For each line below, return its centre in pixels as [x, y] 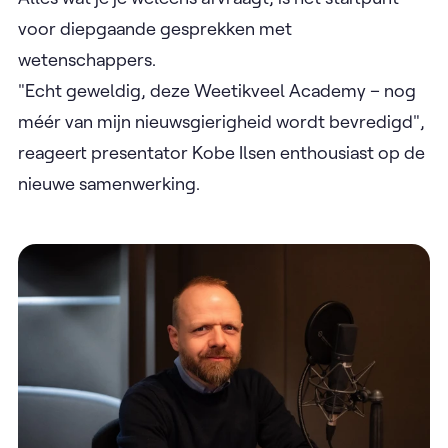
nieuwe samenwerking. [109, 183]
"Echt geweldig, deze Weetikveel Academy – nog [217, 90]
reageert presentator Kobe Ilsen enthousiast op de [221, 152]
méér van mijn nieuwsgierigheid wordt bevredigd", [221, 121]
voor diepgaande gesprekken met [155, 28]
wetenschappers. [87, 59]
